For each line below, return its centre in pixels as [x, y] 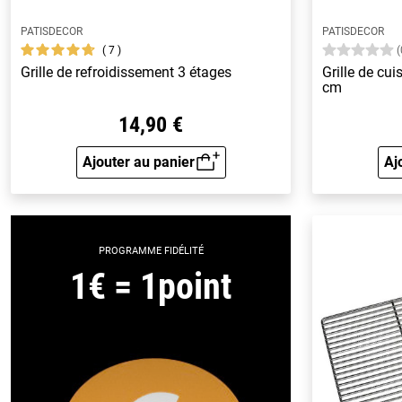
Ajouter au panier [138, 162]
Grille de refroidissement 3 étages [127, 73]
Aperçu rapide [195, 173]
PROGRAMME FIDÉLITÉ [151, 250]
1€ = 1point [151, 286]
